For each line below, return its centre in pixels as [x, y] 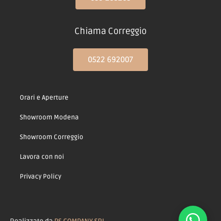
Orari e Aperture [44, 97]
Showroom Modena [49, 117]
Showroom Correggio [52, 137]
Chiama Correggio [110, 31]
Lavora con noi [42, 157]
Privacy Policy [40, 176]
